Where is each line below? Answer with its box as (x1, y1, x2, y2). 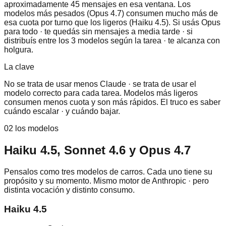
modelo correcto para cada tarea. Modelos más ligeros (4, 88, 198, 97)
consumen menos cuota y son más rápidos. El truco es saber (4, 97, 220, 106)
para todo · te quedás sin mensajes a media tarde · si (4, 27, 193, 36)
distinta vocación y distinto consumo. (4, 185, 135, 194)
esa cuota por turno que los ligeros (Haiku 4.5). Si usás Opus (4, 18, 220, 27)
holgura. (4, 45, 33, 54)
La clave (4, 62, 34, 71)
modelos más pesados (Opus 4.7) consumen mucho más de (4, 9, 218, 18)
